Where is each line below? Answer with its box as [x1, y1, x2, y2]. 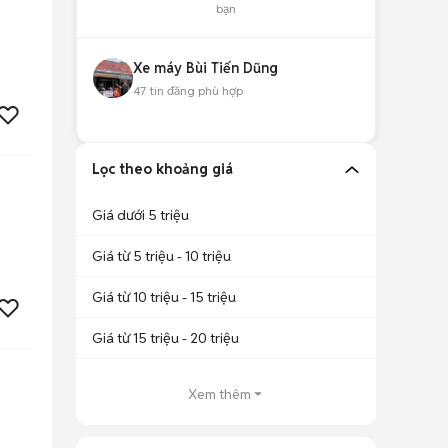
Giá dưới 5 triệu [92, 206, 189, 224]
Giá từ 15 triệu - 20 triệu [92, 329, 239, 347]
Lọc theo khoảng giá [92, 160, 233, 178]
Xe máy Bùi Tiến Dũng [133, 59, 278, 77]
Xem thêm [187, 385, 251, 403]
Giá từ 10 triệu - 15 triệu [92, 288, 236, 306]
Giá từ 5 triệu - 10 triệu [92, 247, 231, 265]
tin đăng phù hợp [146, 83, 243, 98]
